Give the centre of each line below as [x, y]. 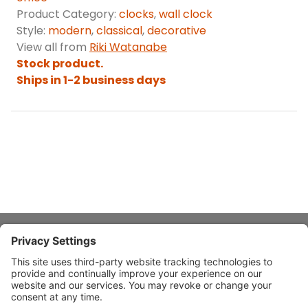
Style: [32, 31]
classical [119, 31]
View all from [53, 47]
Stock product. [60, 64]
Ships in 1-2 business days [91, 80]
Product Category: [68, 14]
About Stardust [47, 249]
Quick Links [40, 282]
